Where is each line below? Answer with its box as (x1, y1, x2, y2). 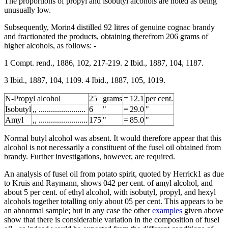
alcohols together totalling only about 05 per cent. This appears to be (4, 196, 223, 206)
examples (152, 206, 182, 215)
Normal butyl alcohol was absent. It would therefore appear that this (4, 133, 221, 142)
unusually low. (4, 5, 51, 14)
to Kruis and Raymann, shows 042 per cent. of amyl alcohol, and (4, 178, 213, 187)
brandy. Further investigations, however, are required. (4, 152, 175, 161)
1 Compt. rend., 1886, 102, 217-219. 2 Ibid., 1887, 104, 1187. (4, 58, 204, 67)
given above (182, 206, 223, 215)
